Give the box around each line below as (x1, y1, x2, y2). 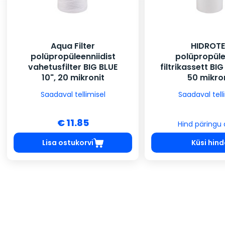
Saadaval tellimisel (40, 89, 105, 100)
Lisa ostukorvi (42, 137, 93, 148)
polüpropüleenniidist (30, 51, 116, 63)
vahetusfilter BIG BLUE (28, 61, 118, 73)
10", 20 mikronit (41, 72, 104, 84)
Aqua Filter (51, 40, 95, 52)
